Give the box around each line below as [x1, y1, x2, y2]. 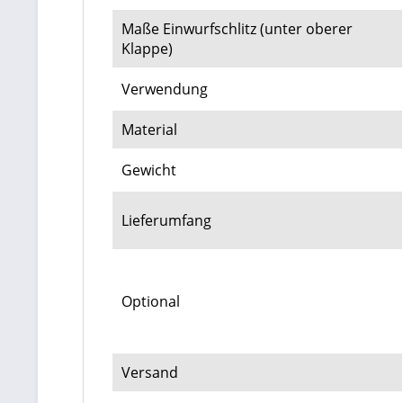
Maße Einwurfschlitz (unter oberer [121, 18, 353, 39]
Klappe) [121, 38, 173, 58]
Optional [121, 291, 180, 311]
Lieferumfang [121, 210, 211, 230]
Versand [121, 362, 178, 382]
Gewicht [121, 159, 176, 180]
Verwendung [121, 78, 208, 99]
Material [121, 119, 177, 139]
